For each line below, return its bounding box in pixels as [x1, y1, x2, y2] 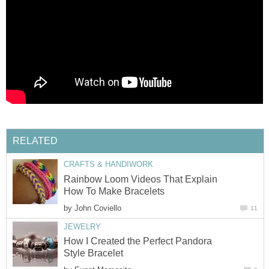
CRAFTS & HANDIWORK [64, 160, 153, 169]
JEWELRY [64, 222, 101, 231]
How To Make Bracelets [64, 186, 165, 196]
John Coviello [74, 203, 121, 213]
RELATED [13, 136, 58, 147]
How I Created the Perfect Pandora [64, 236, 212, 247]
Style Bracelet [64, 248, 123, 259]
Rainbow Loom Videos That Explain [64, 174, 217, 184]
